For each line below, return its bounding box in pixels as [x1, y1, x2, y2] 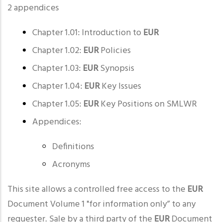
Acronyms [52, 158, 90, 172]
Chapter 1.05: [32, 97, 83, 111]
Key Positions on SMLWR [99, 97, 199, 111]
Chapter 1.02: [32, 44, 83, 58]
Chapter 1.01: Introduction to [32, 26, 143, 40]
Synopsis [98, 61, 134, 76]
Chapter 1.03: [32, 61, 83, 76]
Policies [99, 44, 131, 58]
